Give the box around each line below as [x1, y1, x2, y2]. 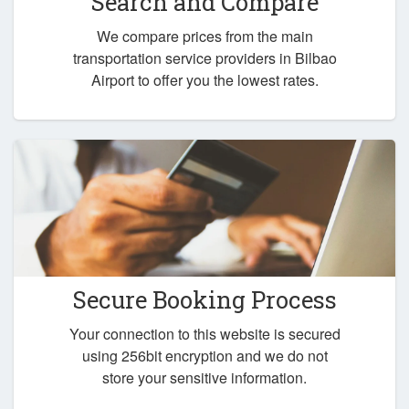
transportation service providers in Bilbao [72, 47, 337, 68]
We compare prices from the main [96, 25, 313, 47]
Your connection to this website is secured [68, 322, 341, 344]
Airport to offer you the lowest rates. [90, 68, 319, 90]
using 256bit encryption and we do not [81, 344, 328, 366]
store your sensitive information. [102, 366, 307, 388]
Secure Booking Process [72, 284, 337, 316]
